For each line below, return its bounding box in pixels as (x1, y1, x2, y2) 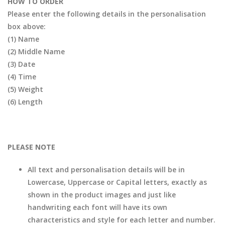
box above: (8, 22, 46, 31)
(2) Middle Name (8, 47, 65, 56)
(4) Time (8, 72, 36, 81)
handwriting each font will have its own (28, 202, 167, 212)
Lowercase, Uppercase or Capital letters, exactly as (28, 177, 207, 187)
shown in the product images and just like (28, 190, 176, 199)
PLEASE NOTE (8, 142, 55, 152)
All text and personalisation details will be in (28, 165, 185, 174)
